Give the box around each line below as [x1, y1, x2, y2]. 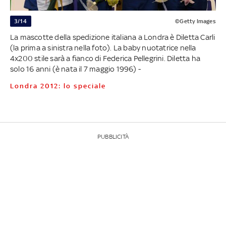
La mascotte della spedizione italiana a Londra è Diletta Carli [10, 32, 215, 41]
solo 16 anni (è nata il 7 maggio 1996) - [10, 64, 141, 73]
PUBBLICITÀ [97, 133, 129, 140]
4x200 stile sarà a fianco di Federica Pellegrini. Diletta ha [10, 53, 200, 63]
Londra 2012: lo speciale [14, 82, 106, 90]
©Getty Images [175, 17, 216, 25]
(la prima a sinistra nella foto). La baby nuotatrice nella [10, 43, 196, 52]
